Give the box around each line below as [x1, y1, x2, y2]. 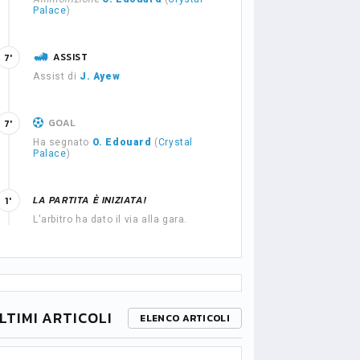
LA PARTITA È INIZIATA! [33, 193, 147, 207]
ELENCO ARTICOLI [140, 311, 230, 325]
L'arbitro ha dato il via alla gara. [33, 214, 187, 225]
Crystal [157, 137, 194, 148]
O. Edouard [92, 137, 152, 148]
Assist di [33, 71, 80, 82]
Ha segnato [33, 137, 92, 148]
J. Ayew [80, 71, 121, 82]
